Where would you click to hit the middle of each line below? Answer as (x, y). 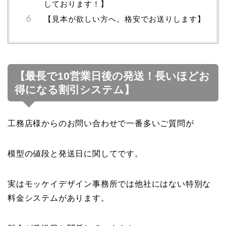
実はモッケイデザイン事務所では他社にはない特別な (109, 184)
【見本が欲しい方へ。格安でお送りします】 (125, 19)
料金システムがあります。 (59, 198)
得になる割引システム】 (75, 90)
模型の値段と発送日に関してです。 (75, 154)
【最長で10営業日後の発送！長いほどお (112, 76)
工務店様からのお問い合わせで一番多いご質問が (101, 124)
